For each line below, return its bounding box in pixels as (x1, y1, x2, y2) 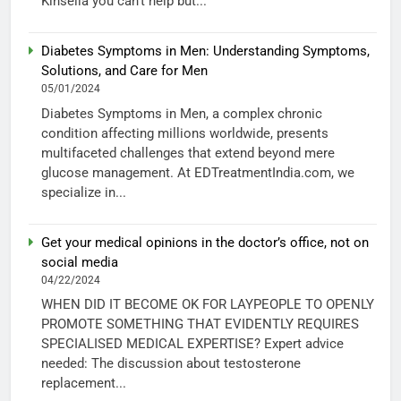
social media (41, 253, 118, 270)
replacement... (41, 375, 126, 392)
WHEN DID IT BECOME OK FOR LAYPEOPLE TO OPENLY (41, 296, 374, 313)
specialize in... (41, 183, 126, 200)
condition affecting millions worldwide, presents (41, 124, 328, 141)
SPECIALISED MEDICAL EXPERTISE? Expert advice (41, 336, 344, 353)
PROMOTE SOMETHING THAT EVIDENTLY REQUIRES (41, 316, 359, 333)
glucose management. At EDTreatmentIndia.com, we (41, 164, 354, 181)
